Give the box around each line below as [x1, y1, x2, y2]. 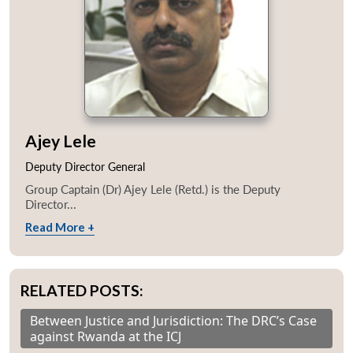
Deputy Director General [25, 160, 145, 174]
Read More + [25, 220, 95, 235]
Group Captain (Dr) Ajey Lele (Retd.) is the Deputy [25, 182, 281, 197]
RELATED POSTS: [20, 281, 143, 300]
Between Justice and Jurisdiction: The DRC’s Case [30, 312, 317, 330]
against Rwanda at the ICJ [30, 328, 181, 346]
